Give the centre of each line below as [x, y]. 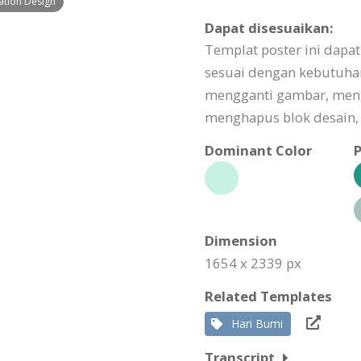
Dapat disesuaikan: [269, 28]
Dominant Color [258, 150]
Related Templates [268, 296]
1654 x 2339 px [253, 263]
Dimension [241, 241]
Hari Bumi [257, 324]
